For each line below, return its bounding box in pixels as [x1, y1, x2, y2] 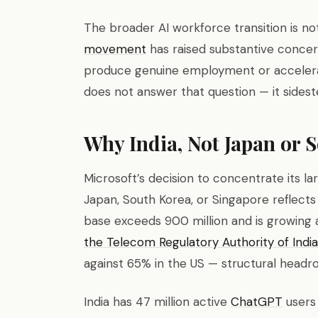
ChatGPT [231, 294, 283, 309]
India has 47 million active [84, 294, 231, 309]
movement [84, 41, 146, 57]
